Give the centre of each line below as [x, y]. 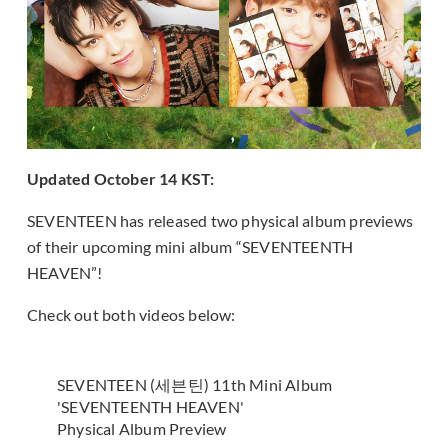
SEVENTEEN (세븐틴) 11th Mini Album [195, 384]
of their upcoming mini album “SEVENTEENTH [190, 246]
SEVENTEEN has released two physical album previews [220, 220]
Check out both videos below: [131, 314]
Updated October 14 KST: [121, 178]
